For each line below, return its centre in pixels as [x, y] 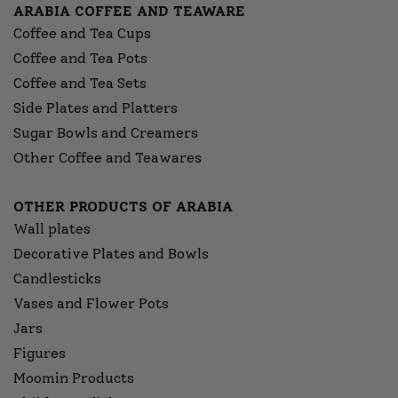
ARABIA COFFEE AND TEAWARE [129, 12]
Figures [40, 354]
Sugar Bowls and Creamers [106, 133]
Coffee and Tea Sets [80, 84]
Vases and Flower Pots [91, 304]
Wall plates [52, 229]
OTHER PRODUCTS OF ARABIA [123, 207]
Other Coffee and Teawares [107, 158]
